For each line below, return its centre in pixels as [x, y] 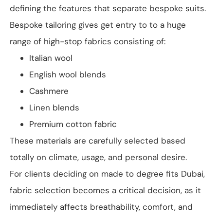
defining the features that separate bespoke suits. [108, 9]
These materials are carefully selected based [98, 141]
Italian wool [51, 58]
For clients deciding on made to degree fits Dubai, [107, 174]
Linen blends [54, 108]
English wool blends [68, 75]
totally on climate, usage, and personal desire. [98, 157]
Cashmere [49, 91]
